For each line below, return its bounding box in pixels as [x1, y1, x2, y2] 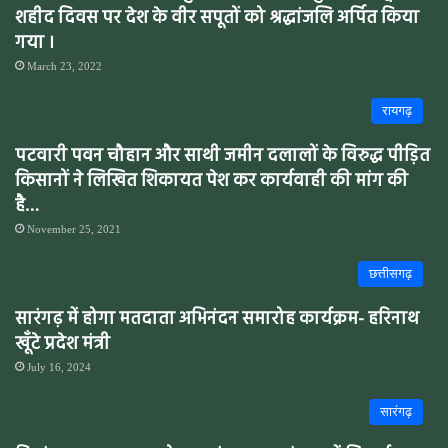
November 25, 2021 [27, 222, 121, 235]
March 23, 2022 [27, 59, 102, 72]
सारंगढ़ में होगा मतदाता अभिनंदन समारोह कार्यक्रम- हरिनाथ [15, 304, 419, 334]
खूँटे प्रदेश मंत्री [15, 329, 110, 359]
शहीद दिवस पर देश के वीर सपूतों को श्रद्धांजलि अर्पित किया [15, 3, 419, 33]
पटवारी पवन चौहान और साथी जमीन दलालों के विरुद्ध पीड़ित [15, 141, 430, 171]
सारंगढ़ [380, 403, 412, 419]
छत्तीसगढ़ [369, 265, 412, 281]
